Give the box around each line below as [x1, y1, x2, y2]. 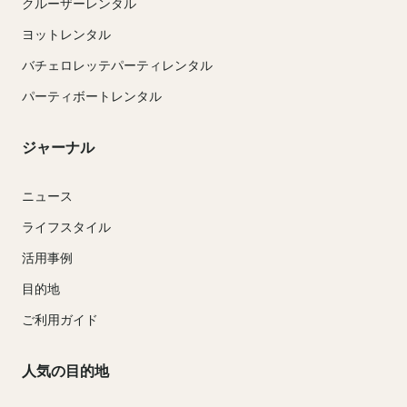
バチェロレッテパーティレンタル [22, 56, 213, 73]
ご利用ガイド [22, 312, 98, 328]
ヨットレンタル [22, 25, 111, 42]
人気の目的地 [22, 362, 109, 381]
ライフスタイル [22, 219, 111, 235]
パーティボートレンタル [22, 87, 162, 104]
